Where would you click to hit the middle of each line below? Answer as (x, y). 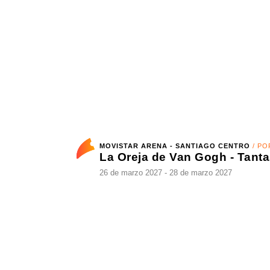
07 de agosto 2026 (128, 16)
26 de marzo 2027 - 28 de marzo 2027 (157, 202)
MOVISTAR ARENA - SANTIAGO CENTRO (168, 175)
